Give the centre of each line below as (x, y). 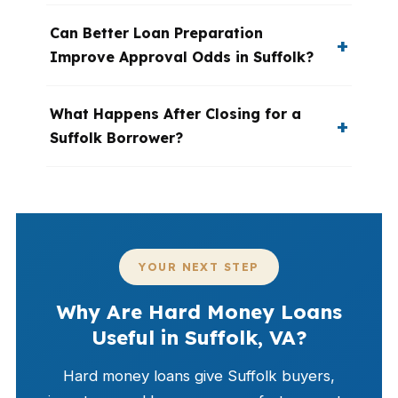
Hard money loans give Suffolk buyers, (199, 376)
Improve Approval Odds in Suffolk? (182, 57)
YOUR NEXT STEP (199, 267)
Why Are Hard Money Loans (199, 312)
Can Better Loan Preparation (156, 33)
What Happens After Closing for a (175, 114)
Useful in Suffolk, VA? (199, 338)
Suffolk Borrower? (116, 138)
